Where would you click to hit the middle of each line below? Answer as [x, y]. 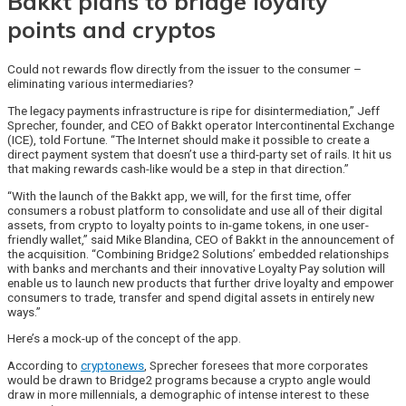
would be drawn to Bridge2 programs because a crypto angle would [189, 380]
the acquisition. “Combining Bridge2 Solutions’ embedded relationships [198, 253]
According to [44, 366]
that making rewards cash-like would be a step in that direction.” [178, 169]
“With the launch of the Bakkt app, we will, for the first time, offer [179, 195]
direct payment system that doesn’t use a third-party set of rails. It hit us [199, 155]
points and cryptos [111, 29]
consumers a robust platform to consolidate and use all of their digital [195, 210]
